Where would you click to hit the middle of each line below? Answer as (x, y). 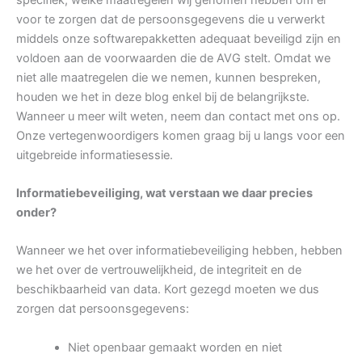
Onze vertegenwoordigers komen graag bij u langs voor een (181, 135)
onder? (36, 212)
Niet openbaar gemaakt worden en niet (175, 347)
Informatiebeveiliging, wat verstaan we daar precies (164, 193)
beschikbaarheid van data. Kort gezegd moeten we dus (168, 290)
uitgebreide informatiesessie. (95, 155)
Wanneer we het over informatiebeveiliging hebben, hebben (179, 251)
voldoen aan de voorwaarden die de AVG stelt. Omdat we (173, 58)
